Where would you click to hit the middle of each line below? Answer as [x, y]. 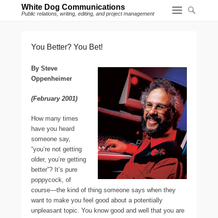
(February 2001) [54, 99]
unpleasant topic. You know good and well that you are [108, 210]
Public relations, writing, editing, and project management [88, 14]
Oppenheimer [52, 79]
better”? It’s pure [54, 170]
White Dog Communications [73, 7]
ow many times [57, 118]
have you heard [53, 129]
